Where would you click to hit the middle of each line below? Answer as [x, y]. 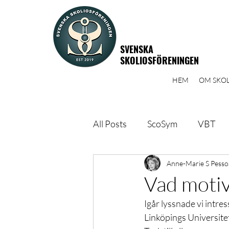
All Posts [110, 123]
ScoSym [162, 123]
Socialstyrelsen [197, 205]
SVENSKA [137, 49]
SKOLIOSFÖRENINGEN [159, 60]
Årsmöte [130, 205]
